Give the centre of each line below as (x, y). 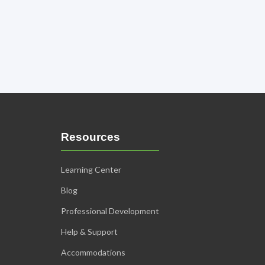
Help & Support (89, 232)
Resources (91, 137)
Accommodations (93, 253)
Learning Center (91, 170)
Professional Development (110, 211)
